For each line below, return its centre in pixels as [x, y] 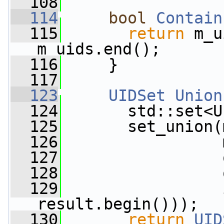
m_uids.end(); [99, 49]
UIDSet [137, 95]
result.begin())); [118, 204]
